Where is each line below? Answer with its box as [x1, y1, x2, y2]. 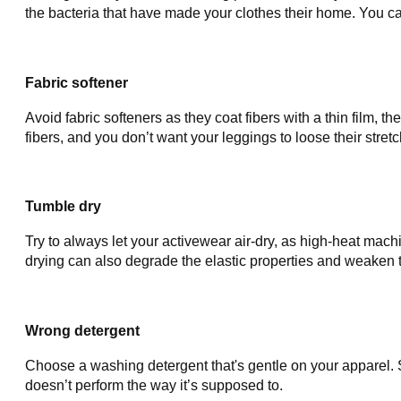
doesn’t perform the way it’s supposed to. [25, 377, 283, 393]
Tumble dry [25, 199, 101, 215]
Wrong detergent [25, 322, 140, 338]
